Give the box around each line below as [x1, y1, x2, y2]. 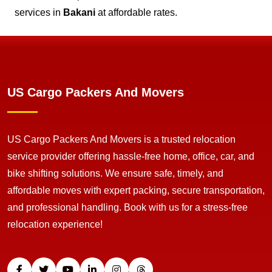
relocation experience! [7, 219, 103, 230]
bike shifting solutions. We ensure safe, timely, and [7, 168, 223, 179]
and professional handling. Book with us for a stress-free [7, 202, 248, 213]
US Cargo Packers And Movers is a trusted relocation [7, 134, 236, 145]
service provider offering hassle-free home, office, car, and [7, 151, 254, 162]
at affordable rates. [95, 7, 177, 18]
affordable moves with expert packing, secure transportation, [7, 185, 265, 196]
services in [15, 7, 63, 18]
